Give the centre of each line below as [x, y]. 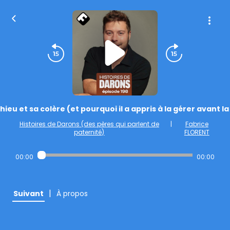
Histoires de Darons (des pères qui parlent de [89, 124]
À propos [72, 194]
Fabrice [197, 124]
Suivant [28, 194]
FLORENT [197, 132]
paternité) [89, 132]
